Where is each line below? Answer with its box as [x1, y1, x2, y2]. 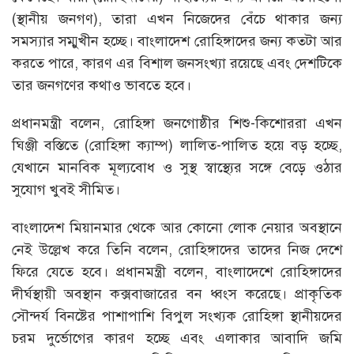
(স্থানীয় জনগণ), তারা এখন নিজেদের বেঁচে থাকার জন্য [12, 9, 342, 28]
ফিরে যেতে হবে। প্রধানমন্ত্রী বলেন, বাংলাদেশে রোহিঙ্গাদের [12, 262, 342, 281]
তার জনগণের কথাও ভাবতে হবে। [12, 76, 191, 94]
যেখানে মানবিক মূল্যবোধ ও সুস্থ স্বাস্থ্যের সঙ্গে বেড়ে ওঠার [12, 158, 342, 176]
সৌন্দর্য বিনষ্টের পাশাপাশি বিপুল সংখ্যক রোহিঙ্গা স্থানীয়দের [12, 307, 342, 325]
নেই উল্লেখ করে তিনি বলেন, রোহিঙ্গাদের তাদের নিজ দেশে [12, 240, 342, 258]
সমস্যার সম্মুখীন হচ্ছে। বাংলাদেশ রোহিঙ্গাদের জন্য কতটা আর [12, 32, 342, 50]
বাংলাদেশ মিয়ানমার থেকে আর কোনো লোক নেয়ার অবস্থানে [12, 218, 342, 236]
